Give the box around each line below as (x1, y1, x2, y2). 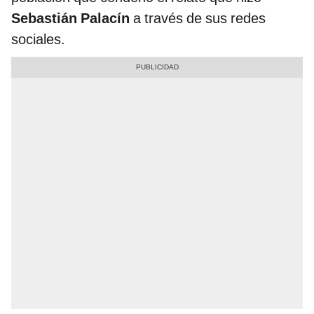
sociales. (11, 31, 65, 48)
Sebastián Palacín (11, 10, 130, 27)
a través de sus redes (130, 10, 266, 27)
